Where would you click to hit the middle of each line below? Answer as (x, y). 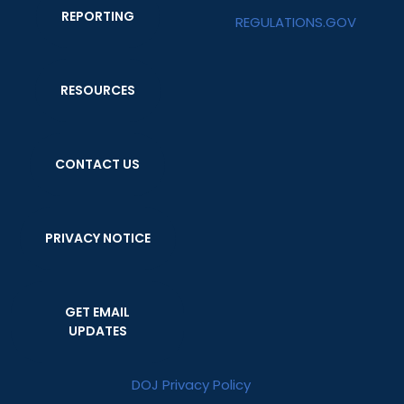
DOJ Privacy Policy (191, 385)
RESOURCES (97, 90)
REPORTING (97, 16)
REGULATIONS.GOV (296, 22)
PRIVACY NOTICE (97, 238)
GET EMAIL (97, 312)
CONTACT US (97, 164)
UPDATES (97, 331)
